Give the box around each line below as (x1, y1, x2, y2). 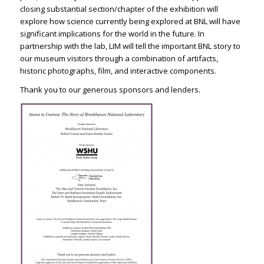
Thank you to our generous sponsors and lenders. (19, 84, 200, 95)
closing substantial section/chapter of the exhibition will (19, 3, 218, 14)
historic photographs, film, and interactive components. (19, 65, 216, 76)
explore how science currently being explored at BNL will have (19, 15, 240, 27)
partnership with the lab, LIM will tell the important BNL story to (19, 40, 240, 51)
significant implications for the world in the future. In (19, 28, 204, 39)
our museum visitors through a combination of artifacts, (19, 52, 218, 64)
